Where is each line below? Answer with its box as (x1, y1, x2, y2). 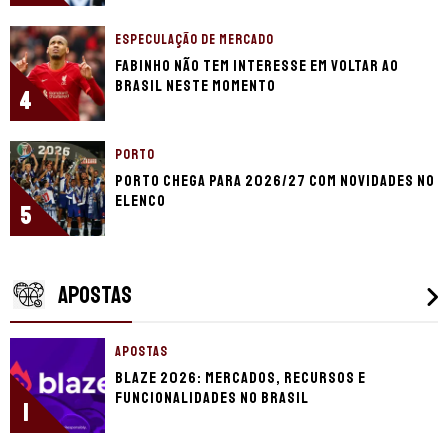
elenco (115, 190, 166, 211)
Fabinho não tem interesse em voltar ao (115, 55, 399, 76)
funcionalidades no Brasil (115, 387, 309, 408)
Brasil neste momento (115, 75, 276, 96)
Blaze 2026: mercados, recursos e (115, 367, 366, 388)
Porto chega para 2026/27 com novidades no (115, 170, 435, 191)
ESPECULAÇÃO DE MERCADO (115, 30, 274, 48)
